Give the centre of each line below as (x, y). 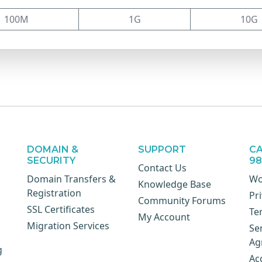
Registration (54, 193)
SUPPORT (162, 149)
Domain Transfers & (71, 179)
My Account (164, 217)
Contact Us (162, 168)
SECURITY (51, 161)
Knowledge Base (175, 184)
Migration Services (68, 226)
